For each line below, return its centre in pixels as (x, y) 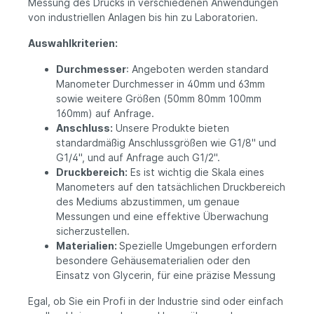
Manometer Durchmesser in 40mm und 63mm (161, 84)
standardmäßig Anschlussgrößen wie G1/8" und (166, 143)
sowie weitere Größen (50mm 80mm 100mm (159, 99)
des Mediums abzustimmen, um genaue (148, 202)
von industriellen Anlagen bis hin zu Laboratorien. (143, 18)
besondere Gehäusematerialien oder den (153, 261)
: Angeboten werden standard (197, 69)
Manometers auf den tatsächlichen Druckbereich (171, 187)
